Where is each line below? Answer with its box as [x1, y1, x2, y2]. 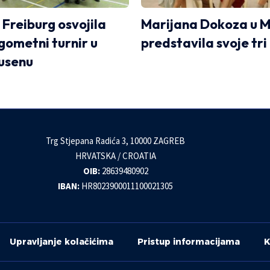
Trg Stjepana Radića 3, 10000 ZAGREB [46, 134, 186, 146]
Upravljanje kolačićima [10, 236, 113, 247]
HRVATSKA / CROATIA [75, 149, 156, 162]
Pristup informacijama [137, 236, 240, 247]
